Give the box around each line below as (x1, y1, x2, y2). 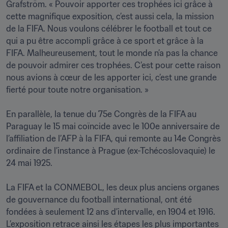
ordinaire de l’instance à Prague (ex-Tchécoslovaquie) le (6, 146, 215, 156)
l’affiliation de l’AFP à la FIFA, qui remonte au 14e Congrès (6, 133, 221, 144)
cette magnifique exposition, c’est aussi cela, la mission (6, 11, 214, 21)
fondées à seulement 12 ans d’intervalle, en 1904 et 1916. (6, 207, 215, 217)
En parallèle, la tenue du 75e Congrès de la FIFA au (6, 109, 196, 119)
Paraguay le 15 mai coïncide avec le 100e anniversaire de (6, 121, 220, 131)
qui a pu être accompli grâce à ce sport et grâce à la (6, 36, 204, 46)
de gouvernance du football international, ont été (6, 194, 192, 205)
